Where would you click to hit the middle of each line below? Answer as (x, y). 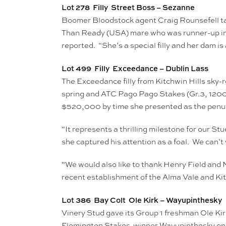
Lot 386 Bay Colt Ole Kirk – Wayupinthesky (142, 200)
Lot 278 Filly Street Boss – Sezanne (128, 8)
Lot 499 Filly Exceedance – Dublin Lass (135, 69)
